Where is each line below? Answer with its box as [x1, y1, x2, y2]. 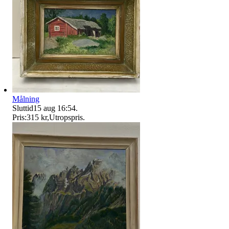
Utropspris [49, 112, 83, 122]
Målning [12, 94, 39, 103]
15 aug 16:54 [33, 103, 76, 112]
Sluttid [12, 103, 33, 112]
